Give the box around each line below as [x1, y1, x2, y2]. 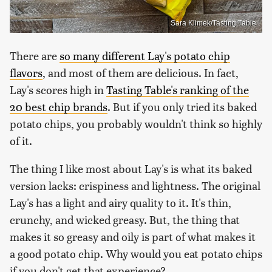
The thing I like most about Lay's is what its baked [10, 161, 252, 177]
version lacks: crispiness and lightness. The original [10, 178, 260, 194]
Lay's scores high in [10, 82, 106, 98]
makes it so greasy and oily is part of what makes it [10, 229, 256, 245]
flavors [10, 65, 42, 81]
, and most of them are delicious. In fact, [42, 65, 239, 81]
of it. [10, 133, 32, 149]
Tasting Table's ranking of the [106, 82, 249, 98]
